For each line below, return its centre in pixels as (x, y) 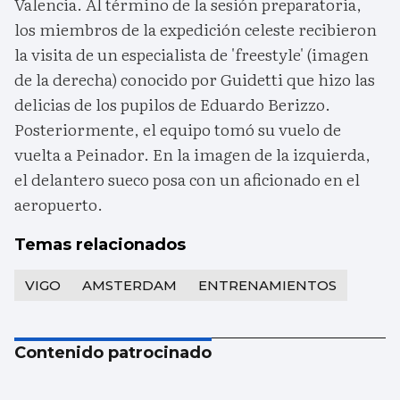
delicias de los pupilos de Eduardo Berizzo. (172, 104)
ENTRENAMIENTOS (267, 285)
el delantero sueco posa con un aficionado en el (187, 179)
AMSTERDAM (129, 285)
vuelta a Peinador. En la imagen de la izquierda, (192, 154)
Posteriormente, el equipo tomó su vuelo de (178, 129)
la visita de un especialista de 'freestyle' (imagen (192, 54)
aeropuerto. (58, 204)
